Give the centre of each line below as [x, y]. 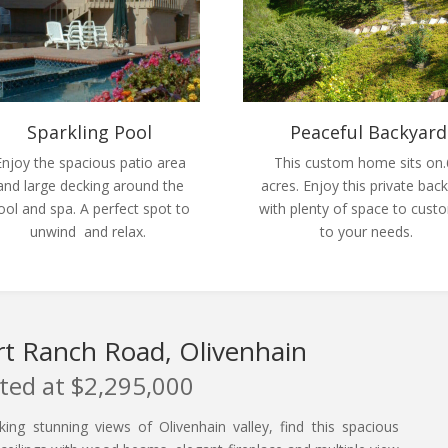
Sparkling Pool [90, 132]
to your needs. [368, 232]
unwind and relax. [89, 232]
